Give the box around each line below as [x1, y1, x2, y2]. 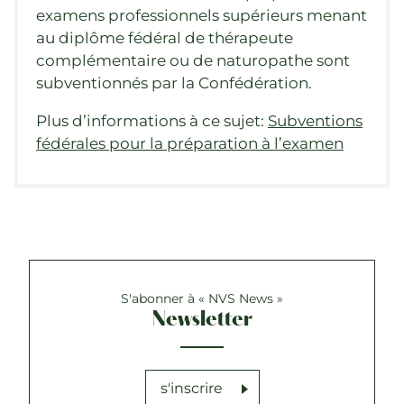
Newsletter [151, 309, 252, 331]
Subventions [268, 112, 363, 130]
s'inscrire [160, 380, 223, 397]
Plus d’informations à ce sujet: [36, 112, 268, 130]
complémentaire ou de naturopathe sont [36, 51, 350, 69]
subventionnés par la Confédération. [36, 74, 312, 92]
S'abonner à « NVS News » [121, 290, 283, 307]
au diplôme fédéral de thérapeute [36, 29, 293, 47]
